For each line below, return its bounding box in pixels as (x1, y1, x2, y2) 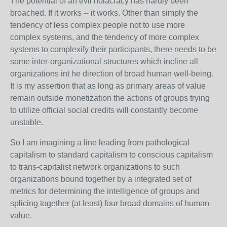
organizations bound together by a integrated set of (10, 175, 192, 183)
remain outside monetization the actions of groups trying (10, 94, 210, 102)
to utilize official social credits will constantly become (10, 106, 198, 115)
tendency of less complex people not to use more (10, 21, 185, 29)
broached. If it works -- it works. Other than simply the (10, 9, 198, 17)
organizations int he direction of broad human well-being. (10, 69, 213, 78)
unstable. (10, 118, 43, 127)
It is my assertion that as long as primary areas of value (10, 82, 206, 90)
